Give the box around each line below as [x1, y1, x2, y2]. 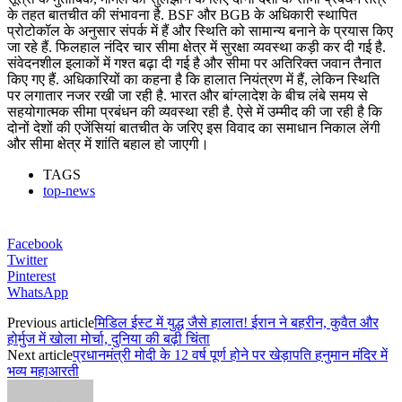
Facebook [7, 235, 63, 251]
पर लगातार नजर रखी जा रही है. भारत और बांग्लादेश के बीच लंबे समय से [7, 87, 368, 103]
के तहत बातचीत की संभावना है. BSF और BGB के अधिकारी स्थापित [7, 6, 357, 22]
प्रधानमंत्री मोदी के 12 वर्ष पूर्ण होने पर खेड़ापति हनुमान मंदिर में [73, 346, 388, 363]
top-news [43, 182, 95, 198]
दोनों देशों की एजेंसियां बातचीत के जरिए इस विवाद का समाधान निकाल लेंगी [7, 119, 380, 135]
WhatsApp [7, 284, 68, 300]
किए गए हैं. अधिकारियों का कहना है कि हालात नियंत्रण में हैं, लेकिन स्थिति [7, 71, 380, 87]
